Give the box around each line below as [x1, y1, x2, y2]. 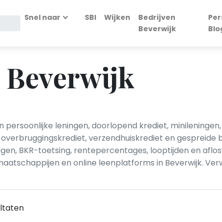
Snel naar [24, 12, 61, 22]
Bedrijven [138, 12, 176, 22]
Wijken [104, 12, 131, 22]
